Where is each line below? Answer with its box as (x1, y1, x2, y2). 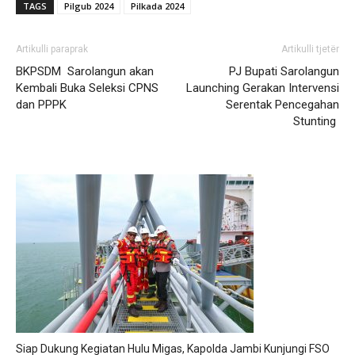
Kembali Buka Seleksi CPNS (16, 80, 158, 95)
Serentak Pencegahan (226, 97, 339, 112)
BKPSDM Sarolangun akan (16, 63, 157, 78)
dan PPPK (16, 97, 67, 112)
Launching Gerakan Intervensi (186, 80, 339, 95)
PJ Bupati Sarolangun (229, 63, 339, 78)
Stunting (293, 113, 339, 128)
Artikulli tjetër (281, 43, 339, 55)
